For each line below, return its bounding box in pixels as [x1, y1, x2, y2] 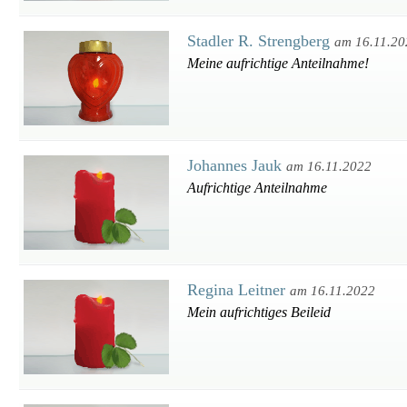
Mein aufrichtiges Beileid [187, 304, 331, 320]
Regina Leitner [187, 281, 290, 299]
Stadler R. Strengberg [187, 32, 334, 50]
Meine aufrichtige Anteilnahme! [187, 55, 369, 71]
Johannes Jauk [187, 156, 286, 174]
